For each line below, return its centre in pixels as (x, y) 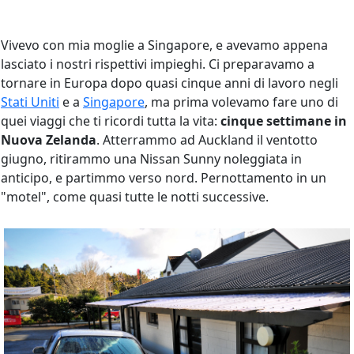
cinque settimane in (284, 121)
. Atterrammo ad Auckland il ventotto (207, 140)
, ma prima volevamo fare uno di (241, 102)
